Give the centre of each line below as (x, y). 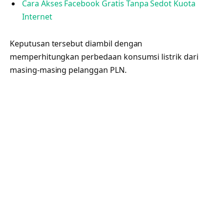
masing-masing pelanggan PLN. (68, 70)
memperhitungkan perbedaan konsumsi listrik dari (104, 56)
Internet (37, 16)
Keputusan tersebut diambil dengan (76, 43)
